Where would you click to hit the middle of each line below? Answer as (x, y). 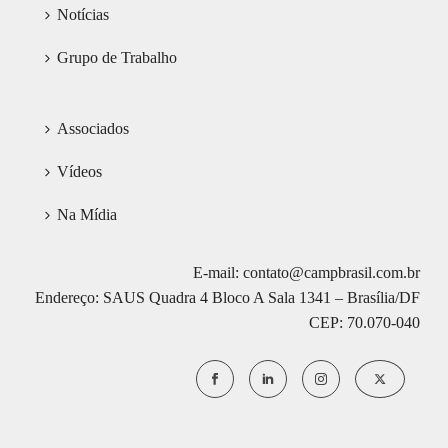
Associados (92, 129)
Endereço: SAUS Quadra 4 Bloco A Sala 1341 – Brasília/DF (227, 298)
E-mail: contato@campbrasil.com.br (306, 273)
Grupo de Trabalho (116, 58)
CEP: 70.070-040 (364, 323)
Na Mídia (86, 215)
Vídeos (79, 172)
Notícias (82, 15)
